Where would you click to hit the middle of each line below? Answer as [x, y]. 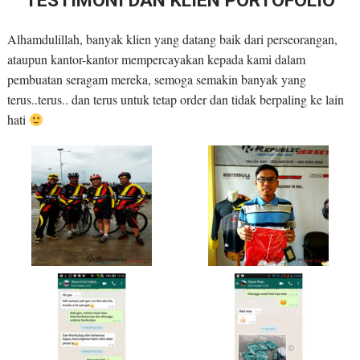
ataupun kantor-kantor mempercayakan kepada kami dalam [156, 59]
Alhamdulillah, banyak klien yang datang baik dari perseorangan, [172, 39]
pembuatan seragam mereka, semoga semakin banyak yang [156, 80]
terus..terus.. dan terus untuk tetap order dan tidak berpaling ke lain [175, 100]
